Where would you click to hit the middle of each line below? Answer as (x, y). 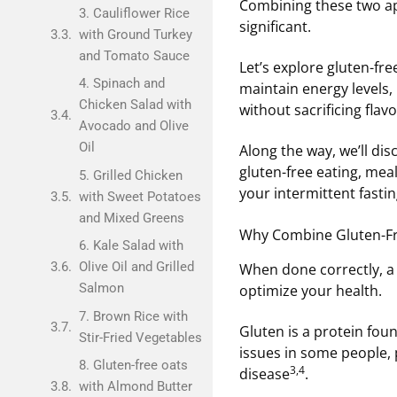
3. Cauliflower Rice (134, 13)
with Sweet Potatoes (140, 196)
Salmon (101, 288)
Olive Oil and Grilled (136, 267)
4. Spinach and (121, 83)
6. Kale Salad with (131, 245)
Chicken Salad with (135, 105)
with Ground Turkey (135, 34)
